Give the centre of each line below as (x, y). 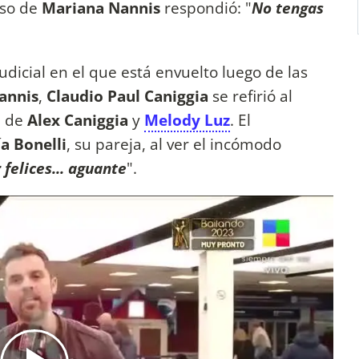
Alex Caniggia (80, 119)
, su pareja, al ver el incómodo (174, 143)
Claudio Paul (93, 95)
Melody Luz (187, 119)
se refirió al (250, 95)
